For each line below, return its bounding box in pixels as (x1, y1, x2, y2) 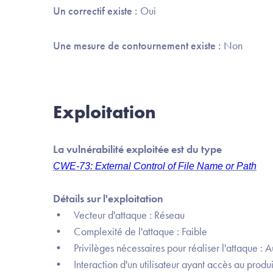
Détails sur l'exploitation (53, 191, 163, 205)
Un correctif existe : (53, 4, 140, 18)
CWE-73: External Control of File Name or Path (53, 161, 257, 171)
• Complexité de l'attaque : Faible (53, 224, 207, 238)
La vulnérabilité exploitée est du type (53, 142, 222, 156)
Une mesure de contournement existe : (53, 38, 224, 52)
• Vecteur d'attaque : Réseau (53, 208, 185, 222)
